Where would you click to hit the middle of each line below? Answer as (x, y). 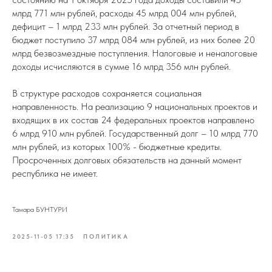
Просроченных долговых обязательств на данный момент (127, 160)
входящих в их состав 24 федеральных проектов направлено (133, 120)
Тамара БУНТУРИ (40, 209)
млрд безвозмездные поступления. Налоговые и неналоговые (135, 53)
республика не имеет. (55, 173)
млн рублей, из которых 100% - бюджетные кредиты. (117, 147)
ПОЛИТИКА (106, 236)
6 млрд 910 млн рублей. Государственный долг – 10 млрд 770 (135, 133)
